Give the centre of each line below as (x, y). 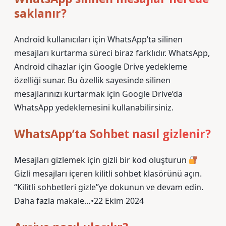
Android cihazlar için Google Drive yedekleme (101, 67)
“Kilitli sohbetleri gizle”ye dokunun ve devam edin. (109, 187)
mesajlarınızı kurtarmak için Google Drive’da (98, 94)
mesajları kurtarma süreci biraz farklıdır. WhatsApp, (112, 53)
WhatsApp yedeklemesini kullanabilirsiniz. (94, 107)
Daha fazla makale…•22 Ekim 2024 (79, 201)
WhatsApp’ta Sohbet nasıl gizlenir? (112, 134)
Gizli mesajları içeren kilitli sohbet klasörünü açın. (108, 174)
